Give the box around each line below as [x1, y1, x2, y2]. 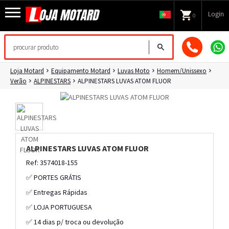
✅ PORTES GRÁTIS [26, 173, 81, 182]
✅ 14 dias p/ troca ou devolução [26, 217, 124, 227]
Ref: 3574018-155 [26, 158, 78, 168]
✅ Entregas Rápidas [26, 188, 87, 197]
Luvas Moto [118, 66, 150, 75]
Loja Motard [10, 66, 44, 75]
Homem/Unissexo [157, 66, 207, 75]
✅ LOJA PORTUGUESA [26, 202, 92, 212]
